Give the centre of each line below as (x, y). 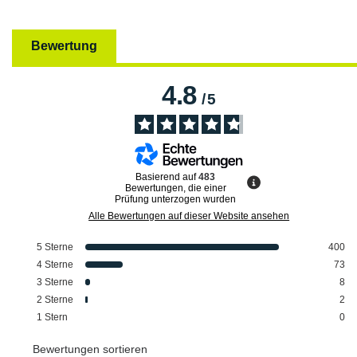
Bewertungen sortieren (90, 349)
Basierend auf (167, 177)
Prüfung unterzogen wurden (176, 199)
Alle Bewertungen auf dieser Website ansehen (189, 216)
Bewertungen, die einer (175, 188)
